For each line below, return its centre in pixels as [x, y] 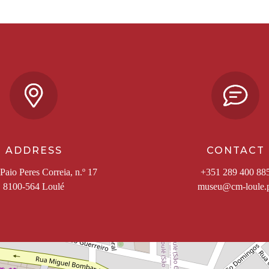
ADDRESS [34, 150]
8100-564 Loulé [34, 186]
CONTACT [235, 150]
